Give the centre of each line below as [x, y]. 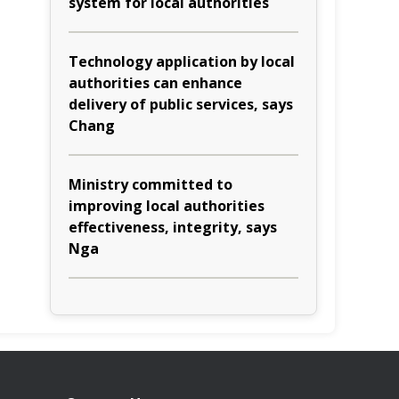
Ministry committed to [151, 184]
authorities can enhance [155, 83]
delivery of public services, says [181, 104]
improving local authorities [167, 206]
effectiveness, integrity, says [173, 227]
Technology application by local [182, 61]
